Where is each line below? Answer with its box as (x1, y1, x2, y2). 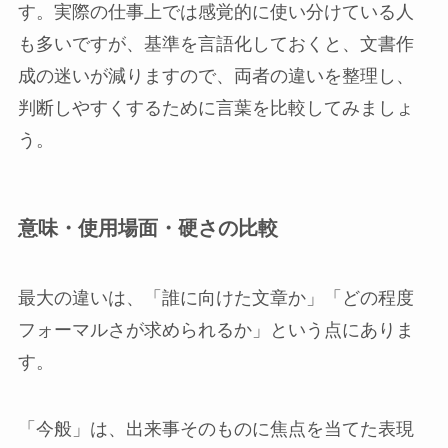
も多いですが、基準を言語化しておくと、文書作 (17, 33, 414, 54)
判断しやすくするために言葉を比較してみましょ (17, 97, 414, 118)
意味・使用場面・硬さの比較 (17, 217, 278, 240)
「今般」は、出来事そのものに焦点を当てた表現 (17, 419, 414, 440)
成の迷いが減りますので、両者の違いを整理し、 (17, 65, 414, 86)
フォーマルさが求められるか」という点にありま (17, 319, 414, 340)
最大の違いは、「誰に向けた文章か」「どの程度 (17, 287, 414, 308)
